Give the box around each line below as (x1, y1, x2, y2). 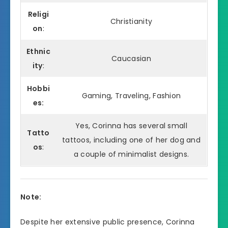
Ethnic (26, 46, 50, 57)
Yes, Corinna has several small (75, 121, 187, 131)
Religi (27, 9, 49, 20)
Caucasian (111, 53, 151, 64)
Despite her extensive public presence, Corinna (20, 216, 195, 227)
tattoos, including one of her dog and (62, 135, 201, 146)
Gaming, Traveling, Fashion (81, 91, 181, 101)
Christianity (110, 16, 153, 27)
